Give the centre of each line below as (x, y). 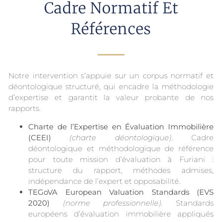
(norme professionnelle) (112, 203)
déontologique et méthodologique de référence (121, 148)
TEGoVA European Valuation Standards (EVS (121, 192)
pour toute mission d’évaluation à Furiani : (121, 159)
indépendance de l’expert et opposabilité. (104, 181)
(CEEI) (40, 137)
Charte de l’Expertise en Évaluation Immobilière (121, 126)
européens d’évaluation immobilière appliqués (121, 214)
